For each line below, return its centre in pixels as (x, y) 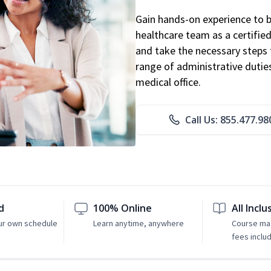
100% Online (123, 208)
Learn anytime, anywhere (139, 224)
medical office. (168, 82)
